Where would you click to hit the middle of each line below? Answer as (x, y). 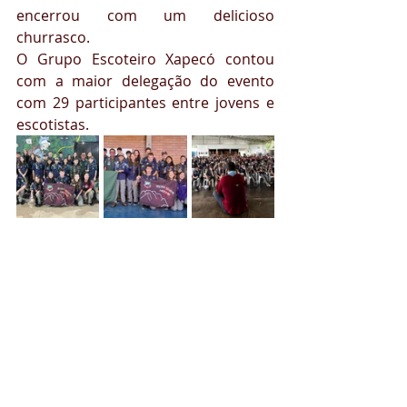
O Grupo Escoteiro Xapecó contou (145, 60)
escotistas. (53, 125)
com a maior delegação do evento (145, 81)
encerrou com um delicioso (145, 16)
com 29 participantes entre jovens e (145, 103)
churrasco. (53, 38)
